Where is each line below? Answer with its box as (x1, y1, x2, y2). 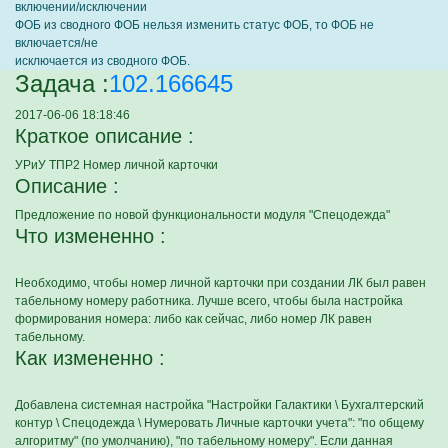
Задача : (15, 70, 109, 97)
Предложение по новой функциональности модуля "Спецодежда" (15, 208, 390, 222)
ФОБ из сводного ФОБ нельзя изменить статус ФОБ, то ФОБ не (15, 18, 374, 32)
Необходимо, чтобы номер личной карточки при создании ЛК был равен (15, 276, 426, 290)
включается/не (15, 36, 98, 50)
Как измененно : (15, 347, 165, 369)
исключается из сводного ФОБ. (15, 54, 190, 68)
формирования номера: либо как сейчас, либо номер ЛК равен (15, 312, 372, 326)
